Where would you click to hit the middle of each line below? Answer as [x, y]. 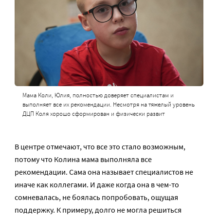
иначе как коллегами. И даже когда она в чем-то [97, 184]
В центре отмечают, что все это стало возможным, [100, 146]
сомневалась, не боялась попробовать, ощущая [96, 197]
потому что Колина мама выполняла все [83, 159]
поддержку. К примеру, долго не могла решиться [98, 209]
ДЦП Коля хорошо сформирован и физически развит [93, 113]
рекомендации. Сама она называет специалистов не [104, 172]
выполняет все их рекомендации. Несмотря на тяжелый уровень [108, 104]
